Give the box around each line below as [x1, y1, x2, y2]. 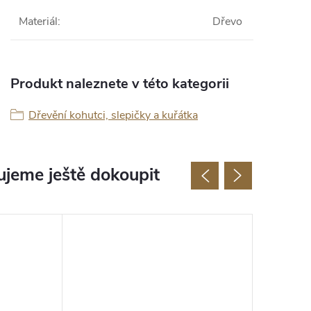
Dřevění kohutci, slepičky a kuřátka [28, 108, 198, 124]
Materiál [19, 14, 58, 30]
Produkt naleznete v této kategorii [10, 74, 229, 94]
